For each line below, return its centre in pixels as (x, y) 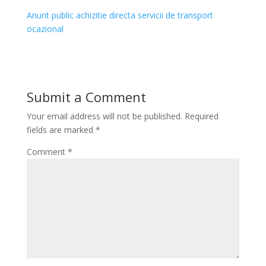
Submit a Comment (86, 97)
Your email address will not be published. (104, 116)
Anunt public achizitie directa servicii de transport (120, 15)
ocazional (45, 29)
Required (201, 116)
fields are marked (61, 130)
